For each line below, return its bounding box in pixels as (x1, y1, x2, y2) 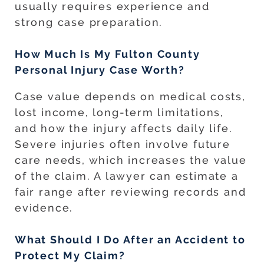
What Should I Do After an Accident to (15, 233, 246, 246)
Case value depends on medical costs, (15, 90, 246, 103)
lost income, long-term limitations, (15, 106, 224, 119)
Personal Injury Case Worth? (15, 64, 185, 77)
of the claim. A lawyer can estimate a (15, 170, 239, 183)
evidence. (15, 202, 74, 214)
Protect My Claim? (15, 249, 126, 262)
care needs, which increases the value (15, 154, 247, 167)
